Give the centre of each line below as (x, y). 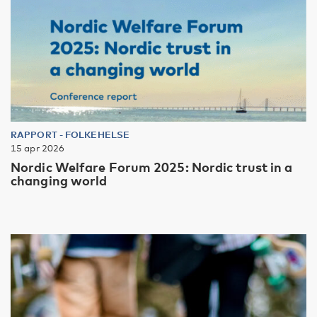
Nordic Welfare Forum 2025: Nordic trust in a (152, 167)
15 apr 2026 (38, 148)
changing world (59, 180)
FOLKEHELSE (98, 134)
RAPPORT (35, 134)
